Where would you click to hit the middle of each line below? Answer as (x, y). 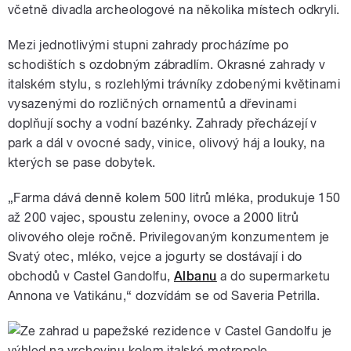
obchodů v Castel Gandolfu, (91, 276)
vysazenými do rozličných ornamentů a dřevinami (152, 103)
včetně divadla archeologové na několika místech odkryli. (174, 9)
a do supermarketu (273, 276)
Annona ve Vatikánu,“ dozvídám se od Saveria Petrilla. (164, 295)
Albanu (195, 276)
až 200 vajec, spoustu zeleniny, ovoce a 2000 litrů (154, 217)
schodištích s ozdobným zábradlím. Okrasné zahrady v (167, 64)
